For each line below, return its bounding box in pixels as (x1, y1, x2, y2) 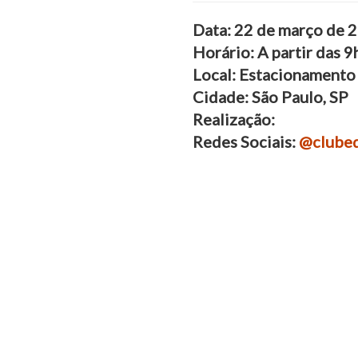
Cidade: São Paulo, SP (192, 87, 348, 107)
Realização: (192, 109, 275, 129)
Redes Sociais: (192, 132, 299, 152)
